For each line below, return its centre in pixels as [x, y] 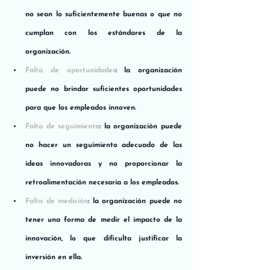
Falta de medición [57, 201]
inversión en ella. [54, 257]
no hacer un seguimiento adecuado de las [104, 145]
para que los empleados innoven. [81, 108]
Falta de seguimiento [63, 126]
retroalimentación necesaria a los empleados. [102, 182]
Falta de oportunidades [71, 70]
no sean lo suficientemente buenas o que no [104, 14]
